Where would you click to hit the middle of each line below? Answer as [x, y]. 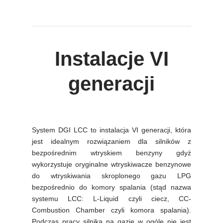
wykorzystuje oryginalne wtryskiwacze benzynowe [111, 165]
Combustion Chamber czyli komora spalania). [111, 210]
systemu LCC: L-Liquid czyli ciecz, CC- [111, 199]
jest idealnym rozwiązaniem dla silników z [111, 142]
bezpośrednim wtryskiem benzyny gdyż [111, 153]
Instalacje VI [111, 59]
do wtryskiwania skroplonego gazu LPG [111, 176]
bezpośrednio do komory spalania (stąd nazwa [111, 187]
